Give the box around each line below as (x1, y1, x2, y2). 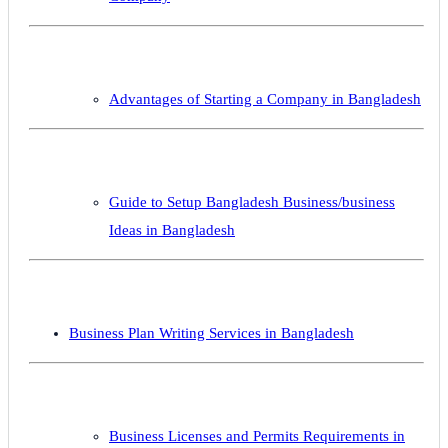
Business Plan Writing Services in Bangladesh (69, 324, 354, 341)
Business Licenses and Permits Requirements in (109, 427, 405, 444)
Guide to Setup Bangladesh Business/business (109, 193, 395, 210)
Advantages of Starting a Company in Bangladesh (109, 90, 421, 107)
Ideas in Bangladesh (109, 221, 235, 238)
